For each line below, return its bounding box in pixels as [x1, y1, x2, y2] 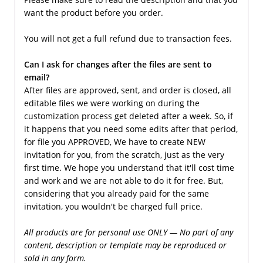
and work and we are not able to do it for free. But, [23, 174, 223, 186]
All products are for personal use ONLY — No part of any [23, 226, 233, 238]
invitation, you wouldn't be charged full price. [23, 200, 203, 212]
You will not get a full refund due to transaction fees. [23, 32, 232, 44]
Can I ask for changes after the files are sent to [23, 58, 212, 70]
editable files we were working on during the [23, 97, 200, 109]
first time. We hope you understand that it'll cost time [23, 161, 234, 173]
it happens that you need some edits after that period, [23, 123, 238, 134]
